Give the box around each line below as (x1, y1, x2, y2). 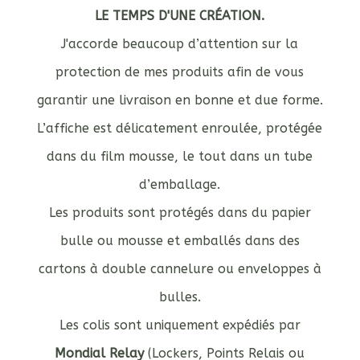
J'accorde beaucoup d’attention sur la (61, 36, 299, 52)
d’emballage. (139, 177, 221, 193)
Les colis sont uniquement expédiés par (59, 317, 301, 333)
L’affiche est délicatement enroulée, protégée (37, 121, 323, 137)
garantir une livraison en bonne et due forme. (36, 92, 323, 108)
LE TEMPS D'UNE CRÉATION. (95, 8, 265, 24)
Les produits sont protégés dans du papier (48, 205, 311, 221)
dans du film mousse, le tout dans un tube (47, 149, 313, 165)
